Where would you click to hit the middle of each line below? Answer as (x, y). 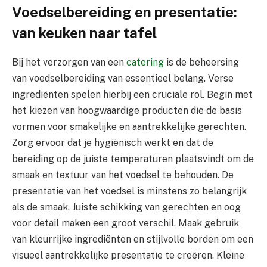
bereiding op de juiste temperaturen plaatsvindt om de (133, 159)
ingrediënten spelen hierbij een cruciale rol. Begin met (132, 94)
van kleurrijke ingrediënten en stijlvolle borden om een (133, 239)
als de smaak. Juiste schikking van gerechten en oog (126, 207)
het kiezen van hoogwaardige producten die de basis (127, 110)
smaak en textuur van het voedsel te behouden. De (123, 175)
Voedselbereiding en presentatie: (125, 12)
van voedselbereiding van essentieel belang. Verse (123, 78)
